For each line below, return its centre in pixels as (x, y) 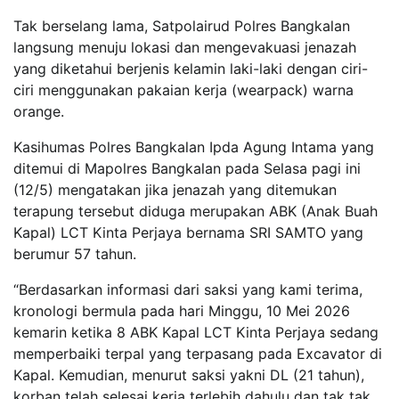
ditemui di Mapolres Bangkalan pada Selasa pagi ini (187, 168)
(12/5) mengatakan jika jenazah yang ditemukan (175, 189)
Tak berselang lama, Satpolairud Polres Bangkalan (182, 25)
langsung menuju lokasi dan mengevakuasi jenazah (185, 47)
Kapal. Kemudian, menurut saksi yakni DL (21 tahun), (189, 375)
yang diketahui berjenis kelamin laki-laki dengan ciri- (191, 68)
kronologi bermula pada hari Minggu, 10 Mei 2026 (182, 310)
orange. (39, 111)
